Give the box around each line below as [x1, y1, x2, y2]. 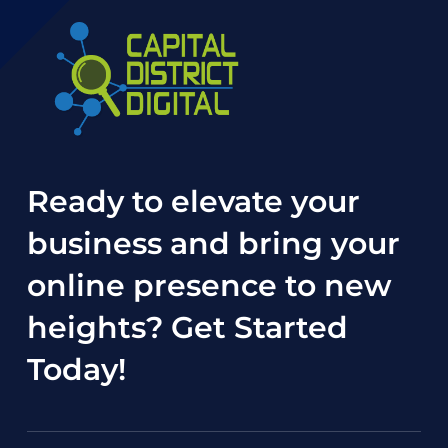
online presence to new [26, 266, 392, 304]
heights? [26, 308, 171, 346]
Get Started [170, 308, 348, 346]
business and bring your [26, 224, 400, 262]
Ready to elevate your [26, 182, 360, 220]
